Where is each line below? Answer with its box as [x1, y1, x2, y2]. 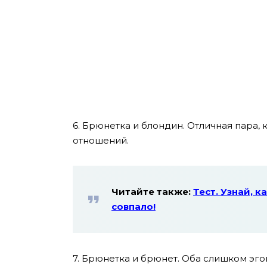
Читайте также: [111, 186, 193, 198]
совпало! [111, 201, 156, 213]
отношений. [73, 135, 129, 147]
